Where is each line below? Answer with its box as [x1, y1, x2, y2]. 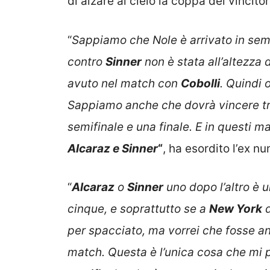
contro [67, 54, 105, 69]
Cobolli [181, 76, 220, 90]
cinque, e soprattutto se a [67, 202, 209, 216]
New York [209, 202, 262, 216]
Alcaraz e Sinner [67, 141, 158, 155]
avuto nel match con [67, 76, 181, 90]
